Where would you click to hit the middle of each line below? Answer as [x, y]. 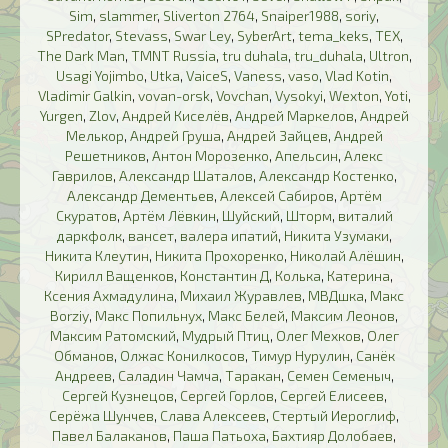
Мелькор [94, 136]
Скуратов [86, 216]
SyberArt [264, 36]
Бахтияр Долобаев [332, 436]
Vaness [258, 76]
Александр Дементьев [140, 196]
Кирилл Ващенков [114, 276]
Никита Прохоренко [219, 256]
